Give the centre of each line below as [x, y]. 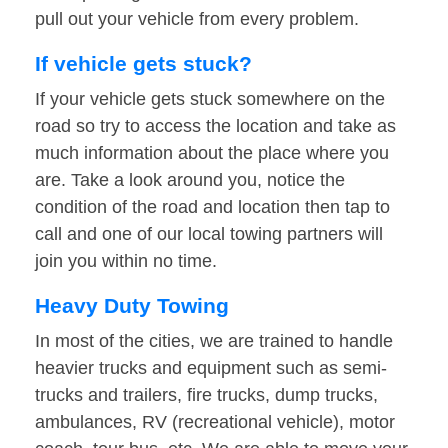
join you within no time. [126, 261]
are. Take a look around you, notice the [190, 180]
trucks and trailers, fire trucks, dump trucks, [206, 395]
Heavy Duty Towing [132, 306]
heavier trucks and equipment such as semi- [211, 368]
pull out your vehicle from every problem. [197, 19]
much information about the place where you [212, 153]
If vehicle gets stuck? [143, 64]
